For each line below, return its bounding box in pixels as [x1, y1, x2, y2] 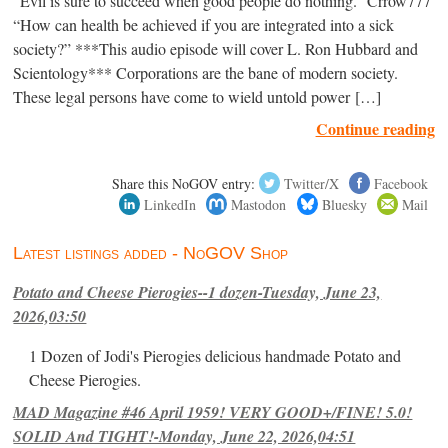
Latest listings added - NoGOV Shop [13, 242, 289, 263]
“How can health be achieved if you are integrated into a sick [13, 13, 395, 36]
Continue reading [315, 116, 435, 140]
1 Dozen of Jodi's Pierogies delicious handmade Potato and [29, 344, 402, 367]
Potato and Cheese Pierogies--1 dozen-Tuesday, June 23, [13, 280, 382, 303]
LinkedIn [144, 194, 197, 214]
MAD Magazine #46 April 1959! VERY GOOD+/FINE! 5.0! [13, 400, 413, 423]
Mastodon [231, 194, 287, 214]
